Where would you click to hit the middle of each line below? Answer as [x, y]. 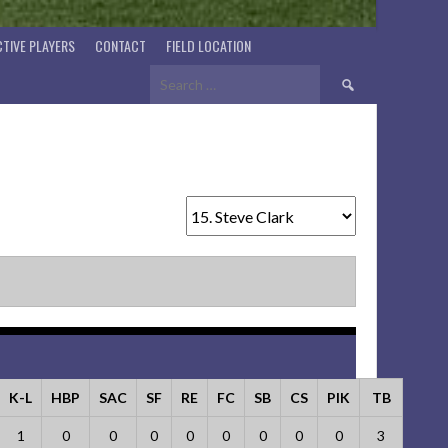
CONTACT [120, 46]
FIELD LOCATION [208, 46]
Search [342, 75]
